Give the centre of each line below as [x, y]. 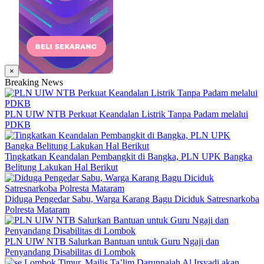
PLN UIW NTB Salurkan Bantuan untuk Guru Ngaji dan [112, 241]
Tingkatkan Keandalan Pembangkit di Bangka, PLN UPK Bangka [128, 156]
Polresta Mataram [37, 209]
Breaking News [34, 82]
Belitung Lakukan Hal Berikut [61, 167]
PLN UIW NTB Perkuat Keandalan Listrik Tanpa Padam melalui [126, 114]
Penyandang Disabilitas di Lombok [70, 252]
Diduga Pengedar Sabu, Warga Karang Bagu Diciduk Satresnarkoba [132, 199]
